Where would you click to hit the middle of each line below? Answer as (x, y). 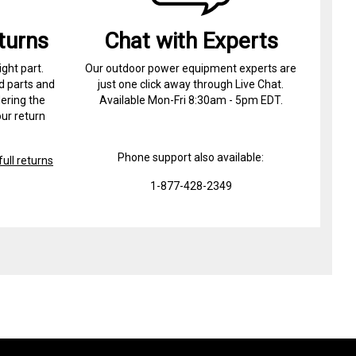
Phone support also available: (191, 157)
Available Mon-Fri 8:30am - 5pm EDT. (191, 100)
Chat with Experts (191, 41)
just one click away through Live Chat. (191, 84)
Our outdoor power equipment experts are (191, 68)
